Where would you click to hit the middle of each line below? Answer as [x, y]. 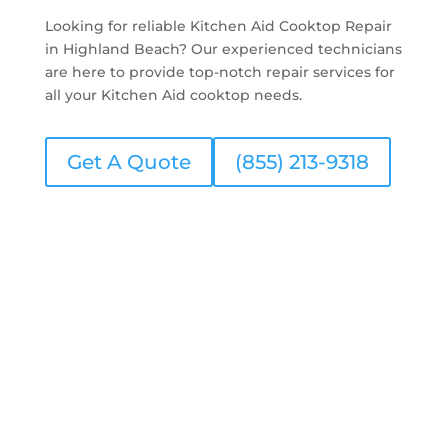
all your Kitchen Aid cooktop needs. [173, 94]
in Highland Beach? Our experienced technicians [223, 48]
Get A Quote [128, 161]
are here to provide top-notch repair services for [219, 71]
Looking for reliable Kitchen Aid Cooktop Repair [218, 25]
